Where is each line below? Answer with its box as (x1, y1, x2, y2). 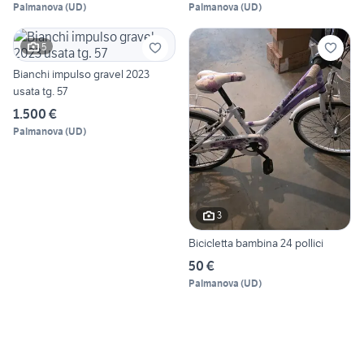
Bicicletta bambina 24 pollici (188, 235, 323, 250)
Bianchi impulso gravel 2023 (13, 67, 149, 82)
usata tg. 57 (13, 84, 67, 99)
